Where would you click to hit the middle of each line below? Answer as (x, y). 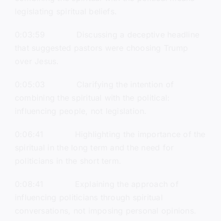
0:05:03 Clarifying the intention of (94, 85)
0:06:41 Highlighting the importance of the (110, 134)
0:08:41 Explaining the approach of (96, 184)
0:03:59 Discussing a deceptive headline (107, 35)
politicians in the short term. (68, 161)
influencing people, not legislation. (81, 111)
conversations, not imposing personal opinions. (106, 211)
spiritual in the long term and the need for (94, 148)
